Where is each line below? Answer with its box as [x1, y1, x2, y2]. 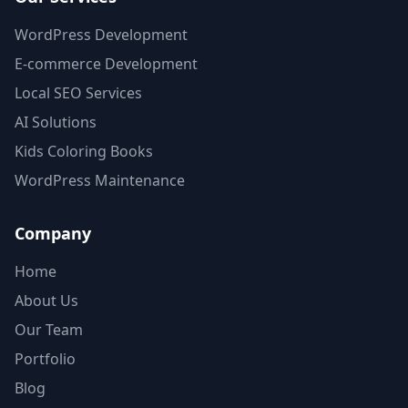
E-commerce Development [15, 54, 198, 75]
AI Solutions [15, 112, 97, 133]
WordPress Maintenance [15, 170, 185, 191]
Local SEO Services [15, 83, 142, 104]
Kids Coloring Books [15, 141, 153, 162]
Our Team [15, 320, 83, 341]
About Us [15, 291, 78, 311]
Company [15, 222, 91, 245]
